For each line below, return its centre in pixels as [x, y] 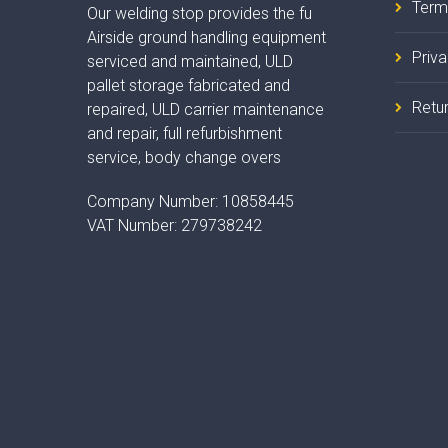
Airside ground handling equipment [206, 38]
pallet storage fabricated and [188, 86]
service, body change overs [184, 158]
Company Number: [152, 202]
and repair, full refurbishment [184, 134]
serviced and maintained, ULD [190, 62]
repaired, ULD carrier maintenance [205, 110]
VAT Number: [132, 226]
